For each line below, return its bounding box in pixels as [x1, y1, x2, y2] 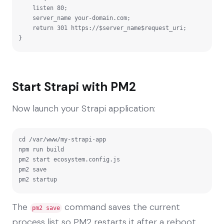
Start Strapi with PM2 [12, 78, 136, 94]
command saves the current [62, 200, 180, 213]
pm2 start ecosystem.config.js [18, 155, 120, 163]
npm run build [18, 145, 64, 153]
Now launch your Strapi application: [12, 102, 155, 114]
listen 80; [18, 4, 32, 11]
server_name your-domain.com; [18, 14, 32, 21]
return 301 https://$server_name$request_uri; [18, 24, 32, 31]
